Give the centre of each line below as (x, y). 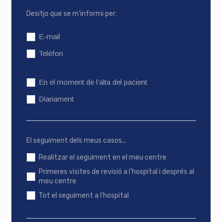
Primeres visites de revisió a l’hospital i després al (117, 172)
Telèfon (51, 54)
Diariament (56, 99)
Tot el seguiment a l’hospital (84, 196)
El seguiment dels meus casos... (77, 141)
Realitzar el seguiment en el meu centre (103, 158)
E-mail (50, 37)
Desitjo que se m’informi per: (72, 14)
